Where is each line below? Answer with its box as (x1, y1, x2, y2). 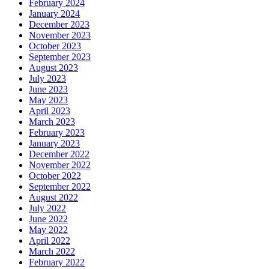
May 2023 (29, 94, 68, 105)
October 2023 (29, 40, 81, 51)
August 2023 (29, 62, 78, 73)
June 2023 (29, 83, 68, 94)
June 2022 (29, 213, 68, 224)
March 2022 (29, 246, 75, 256)
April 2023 (29, 105, 70, 116)
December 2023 (29, 19, 89, 29)
